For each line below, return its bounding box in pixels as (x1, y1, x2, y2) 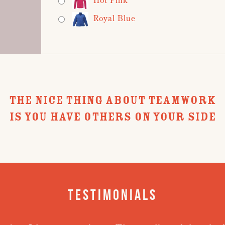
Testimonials (68, 186, 157, 202)
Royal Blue (93, 13, 136, 24)
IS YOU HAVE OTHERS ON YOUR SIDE (9, 109, 216, 125)
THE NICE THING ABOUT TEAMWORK (9, 92, 216, 108)
